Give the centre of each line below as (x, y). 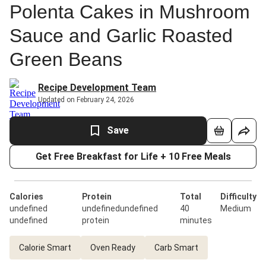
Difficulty (238, 197)
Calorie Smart (45, 248)
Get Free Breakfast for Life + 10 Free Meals (133, 156)
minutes (196, 220)
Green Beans (66, 59)
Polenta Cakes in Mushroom (130, 12)
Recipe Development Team (97, 88)
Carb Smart (176, 248)
